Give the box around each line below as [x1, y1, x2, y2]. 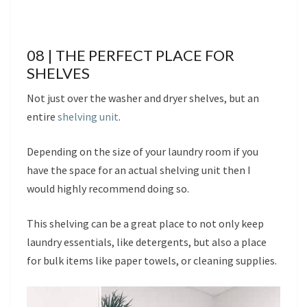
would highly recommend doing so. [27, 181, 189, 195]
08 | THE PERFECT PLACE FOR [27, 45, 234, 64]
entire [27, 109, 58, 123]
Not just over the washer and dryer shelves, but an [27, 90, 259, 105]
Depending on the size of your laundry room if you [27, 144, 258, 158]
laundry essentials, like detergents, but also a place [27, 234, 267, 249]
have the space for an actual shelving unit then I [27, 162, 251, 177]
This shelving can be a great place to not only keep [27, 216, 264, 230]
